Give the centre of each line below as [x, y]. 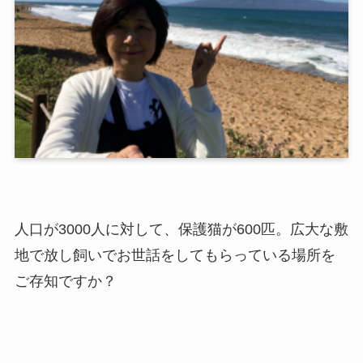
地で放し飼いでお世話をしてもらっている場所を [175, 255]
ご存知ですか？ [65, 281]
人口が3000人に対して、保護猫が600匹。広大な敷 [181, 229]
